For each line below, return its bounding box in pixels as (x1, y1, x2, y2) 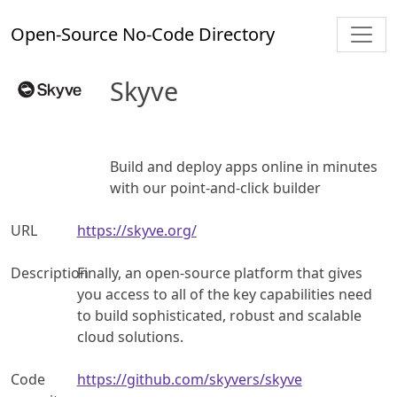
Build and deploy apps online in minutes (110, 157, 378, 177)
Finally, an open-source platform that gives (76, 263, 362, 284)
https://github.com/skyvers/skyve (76, 370, 302, 390)
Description (11, 263, 89, 284)
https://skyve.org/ (76, 221, 197, 241)
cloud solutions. (76, 327, 183, 347)
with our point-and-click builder (110, 178, 321, 198)
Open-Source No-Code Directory (11, 22, 275, 47)
